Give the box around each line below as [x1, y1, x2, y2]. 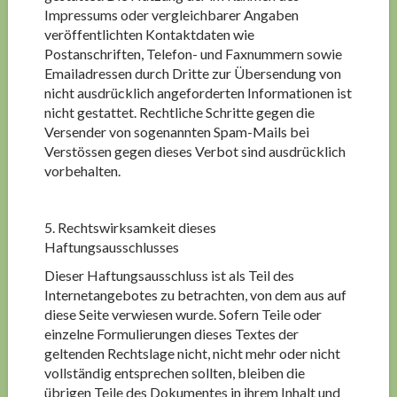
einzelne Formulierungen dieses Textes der [43, 325, 299, 342]
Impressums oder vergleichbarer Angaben [43, 6, 299, 23]
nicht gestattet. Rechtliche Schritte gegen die [43, 104, 315, 121]
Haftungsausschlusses [43, 238, 179, 255]
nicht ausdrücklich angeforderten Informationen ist [43, 84, 352, 101]
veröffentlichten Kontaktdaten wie [43, 26, 254, 43]
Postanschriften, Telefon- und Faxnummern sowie [43, 45, 342, 62]
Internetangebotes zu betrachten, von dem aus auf [43, 286, 346, 303]
